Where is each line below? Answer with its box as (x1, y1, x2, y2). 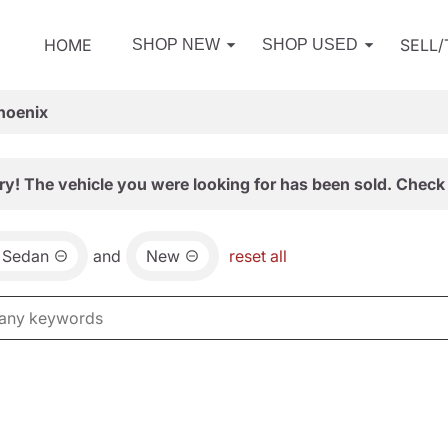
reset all (229, 246, 287, 266)
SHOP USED (262, 36, 358, 53)
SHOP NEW (132, 36, 220, 53)
